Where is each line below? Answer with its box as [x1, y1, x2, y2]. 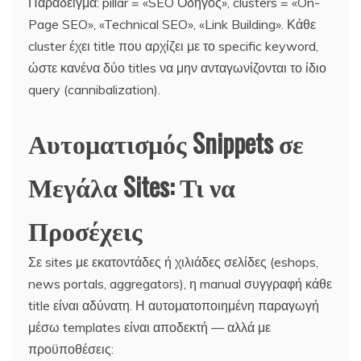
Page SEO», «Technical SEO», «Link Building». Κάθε [28, 15, 316, 32]
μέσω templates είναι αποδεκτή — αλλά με [28, 318, 271, 335]
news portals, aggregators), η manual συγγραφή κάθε [28, 275, 332, 292]
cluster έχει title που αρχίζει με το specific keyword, [28, 37, 318, 54]
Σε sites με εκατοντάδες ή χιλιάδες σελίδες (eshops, [28, 253, 318, 270]
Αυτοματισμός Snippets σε [28, 122, 304, 161]
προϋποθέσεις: [28, 340, 114, 357]
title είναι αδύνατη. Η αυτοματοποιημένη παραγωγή [28, 297, 319, 313]
